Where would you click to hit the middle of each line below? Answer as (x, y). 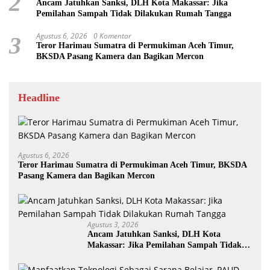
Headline (39, 97)
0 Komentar (112, 36)
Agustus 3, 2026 (113, 224)
